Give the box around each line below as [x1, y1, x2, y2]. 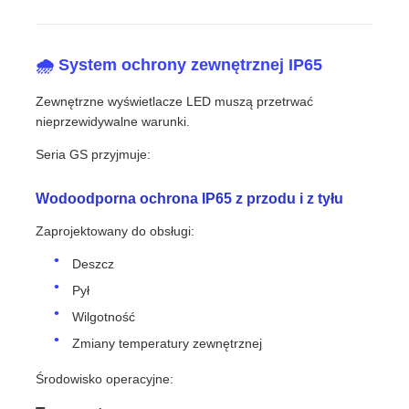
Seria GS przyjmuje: [36, 146, 152, 162]
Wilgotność [72, 309, 136, 324]
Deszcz [72, 256, 115, 271]
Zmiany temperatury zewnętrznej [72, 335, 263, 351]
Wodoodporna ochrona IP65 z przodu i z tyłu [36, 190, 344, 206]
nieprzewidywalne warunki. [36, 113, 191, 129]
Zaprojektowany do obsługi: [36, 223, 195, 238]
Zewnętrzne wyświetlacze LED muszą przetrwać [36, 93, 314, 109]
